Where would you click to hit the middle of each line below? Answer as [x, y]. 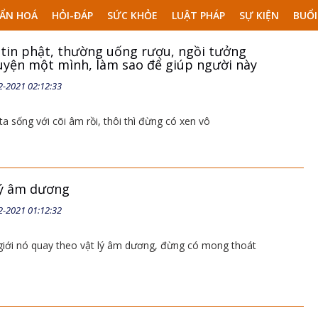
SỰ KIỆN [259, 15]
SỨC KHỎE [132, 15]
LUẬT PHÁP [198, 15]
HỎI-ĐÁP [72, 15]
